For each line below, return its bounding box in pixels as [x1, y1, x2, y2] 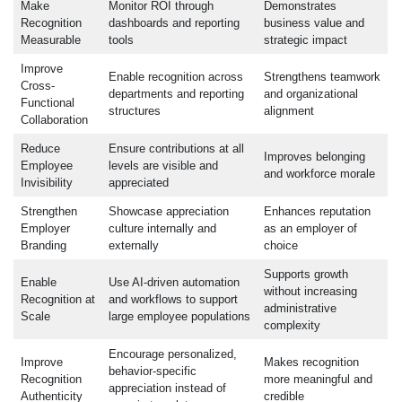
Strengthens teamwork [263, 70, 380, 84]
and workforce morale [263, 167, 375, 181]
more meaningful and [263, 372, 372, 387]
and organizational [263, 87, 358, 101]
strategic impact [263, 33, 347, 48]
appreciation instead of [108, 381, 226, 396]
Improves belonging [263, 150, 365, 164]
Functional [20, 96, 74, 110]
